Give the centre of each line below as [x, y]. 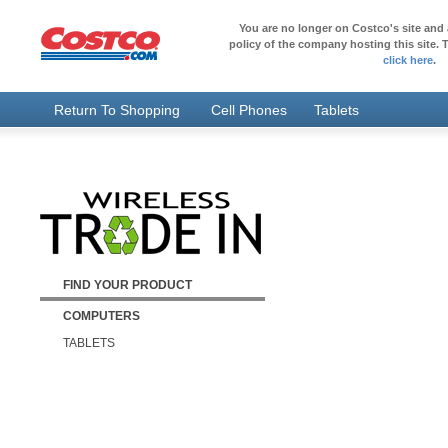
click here [407, 60]
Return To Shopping [117, 110]
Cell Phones [249, 110]
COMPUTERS [101, 315]
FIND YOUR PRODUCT [127, 284]
